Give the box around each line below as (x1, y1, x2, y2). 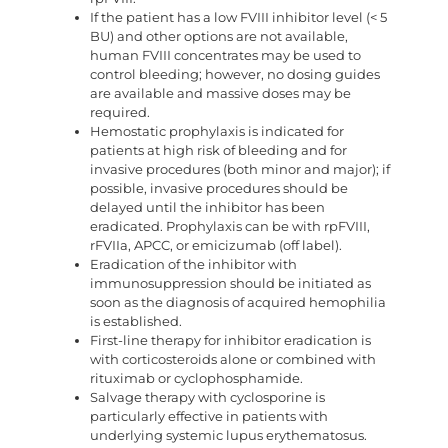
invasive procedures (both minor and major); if (90, 162, 390, 178)
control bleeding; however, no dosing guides (90, 67, 380, 83)
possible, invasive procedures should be (90, 181, 348, 197)
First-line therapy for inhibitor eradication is (90, 333, 371, 349)
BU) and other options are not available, (90, 29, 348, 45)
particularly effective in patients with (90, 409, 328, 425)
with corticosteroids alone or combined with (90, 352, 376, 368)
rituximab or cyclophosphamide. (90, 371, 303, 387)
